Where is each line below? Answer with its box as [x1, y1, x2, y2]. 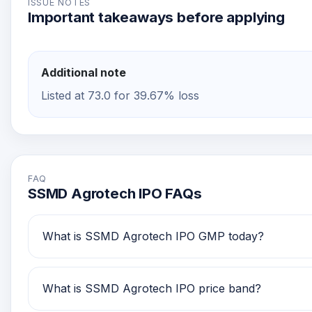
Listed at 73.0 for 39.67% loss [41, 88, 199, 102]
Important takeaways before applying [28, 8, 285, 26]
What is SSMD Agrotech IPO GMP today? [42, 229, 264, 243]
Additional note [41, 65, 126, 79]
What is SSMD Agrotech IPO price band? [42, 281, 261, 295]
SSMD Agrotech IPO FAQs [28, 185, 202, 202]
